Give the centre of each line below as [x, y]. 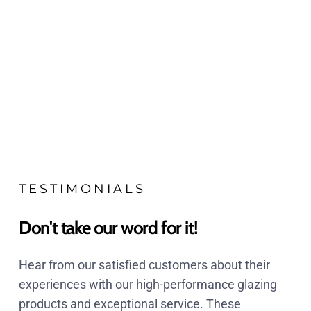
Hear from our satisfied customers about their [144, 265]
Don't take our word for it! [108, 228]
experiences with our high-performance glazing [148, 285]
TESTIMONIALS [82, 189]
